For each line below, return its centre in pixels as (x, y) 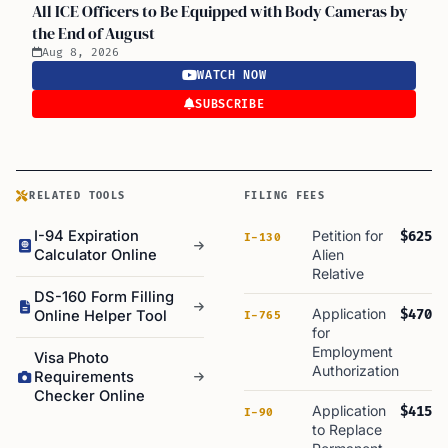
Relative (338, 273)
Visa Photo (71, 358)
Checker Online (89, 396)
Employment (352, 351)
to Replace (347, 429)
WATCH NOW (232, 75)
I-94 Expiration (86, 236)
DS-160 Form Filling (104, 297)
